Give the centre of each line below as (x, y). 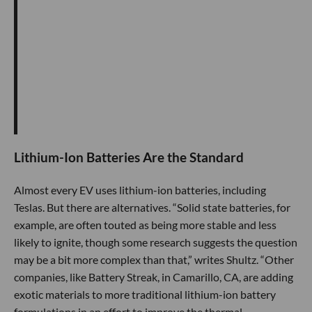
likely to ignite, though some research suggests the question (156, 242)
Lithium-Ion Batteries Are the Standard (129, 158)
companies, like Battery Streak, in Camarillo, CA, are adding (154, 276)
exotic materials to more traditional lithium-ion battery (145, 294)
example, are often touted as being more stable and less (145, 224)
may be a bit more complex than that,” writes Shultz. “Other (154, 259)
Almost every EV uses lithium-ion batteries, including (140, 189)
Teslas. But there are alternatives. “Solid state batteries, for (152, 207)
